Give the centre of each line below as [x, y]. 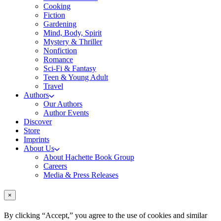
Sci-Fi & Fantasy [70, 69]
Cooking [57, 6]
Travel [53, 86]
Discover [38, 122]
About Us [39, 148]
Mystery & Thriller [73, 42]
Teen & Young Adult [76, 77]
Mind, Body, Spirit [73, 33]
